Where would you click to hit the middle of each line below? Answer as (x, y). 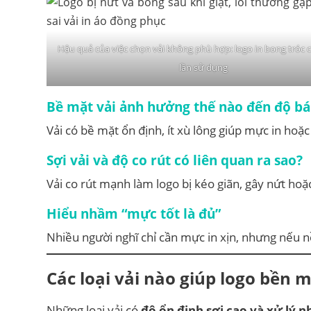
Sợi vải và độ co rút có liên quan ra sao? (175, 160)
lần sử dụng (204, 67)
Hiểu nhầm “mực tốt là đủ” (134, 213)
